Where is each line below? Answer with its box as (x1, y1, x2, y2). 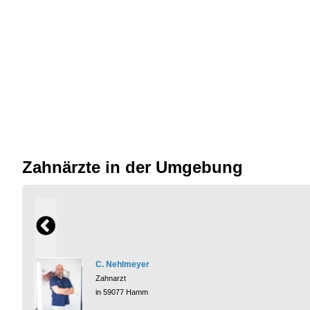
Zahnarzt (95, 273, 126, 282)
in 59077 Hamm (95, 287, 148, 296)
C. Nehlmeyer (95, 259, 149, 269)
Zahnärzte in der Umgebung (22, 157, 243, 176)
